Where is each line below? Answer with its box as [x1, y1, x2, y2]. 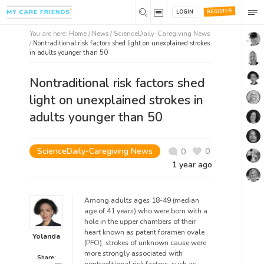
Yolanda [32, 232, 60, 242]
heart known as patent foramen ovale [84, 227, 204, 237]
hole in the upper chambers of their [84, 217, 196, 226]
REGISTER [204, 6, 235, 16]
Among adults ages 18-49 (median [84, 196, 199, 205]
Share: [37, 253, 56, 262]
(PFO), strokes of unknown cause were [84, 238, 206, 247]
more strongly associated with [84, 249, 183, 258]
